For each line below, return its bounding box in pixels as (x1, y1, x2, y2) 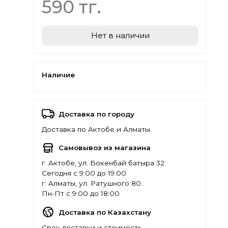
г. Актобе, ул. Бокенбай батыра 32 (42, 159, 164, 167)
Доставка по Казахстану (59, 208, 151, 216)
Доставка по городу (59, 109, 134, 118)
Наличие (42, 70, 75, 79)
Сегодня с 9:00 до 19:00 (42, 169, 126, 178)
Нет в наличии (91, 31, 150, 41)
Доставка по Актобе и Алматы (42, 125, 150, 133)
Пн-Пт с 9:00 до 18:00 (42, 189, 120, 198)
